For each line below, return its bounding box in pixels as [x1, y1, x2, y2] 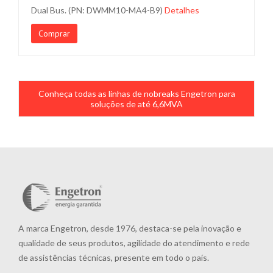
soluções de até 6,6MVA [90, 99, 183, 109]
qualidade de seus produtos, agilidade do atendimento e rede [18, 238, 250, 248]
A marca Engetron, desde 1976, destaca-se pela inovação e [18, 223, 241, 233]
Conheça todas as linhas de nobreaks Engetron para [38, 88, 235, 99]
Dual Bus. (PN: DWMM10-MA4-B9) [31, 5, 165, 15]
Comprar [38, 28, 70, 39]
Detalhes [165, 5, 199, 15]
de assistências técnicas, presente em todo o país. [18, 252, 209, 263]
